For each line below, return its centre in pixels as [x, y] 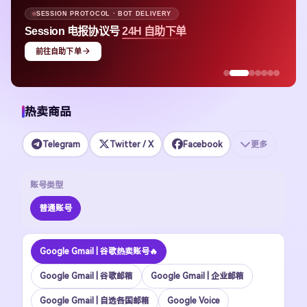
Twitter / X [131, 144]
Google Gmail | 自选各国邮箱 [95, 301]
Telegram [61, 144]
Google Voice [194, 301]
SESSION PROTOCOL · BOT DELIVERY [104, 13]
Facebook [202, 144]
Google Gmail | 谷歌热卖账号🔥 [99, 251]
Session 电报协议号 [74, 31]
